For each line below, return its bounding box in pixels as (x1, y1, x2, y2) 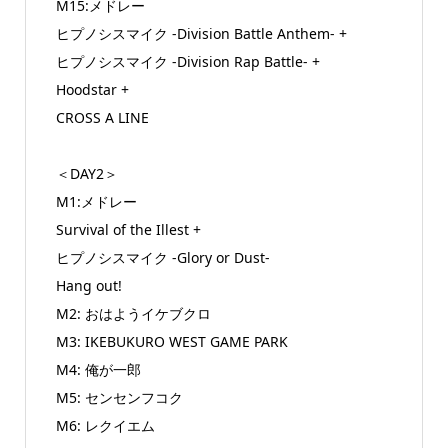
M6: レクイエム (55, 416, 155, 436)
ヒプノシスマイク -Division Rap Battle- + (55, 52, 320, 72)
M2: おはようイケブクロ (55, 304, 211, 324)
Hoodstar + (55, 80, 129, 100)
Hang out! (55, 276, 122, 296)
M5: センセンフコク (55, 388, 183, 408)
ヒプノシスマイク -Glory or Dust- (55, 248, 270, 268)
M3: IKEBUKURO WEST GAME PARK (55, 332, 288, 352)
